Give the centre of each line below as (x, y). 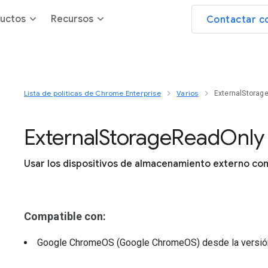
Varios (188, 93)
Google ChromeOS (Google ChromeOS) (120, 243)
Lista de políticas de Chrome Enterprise (92, 93)
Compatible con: (65, 216)
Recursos (72, 19)
